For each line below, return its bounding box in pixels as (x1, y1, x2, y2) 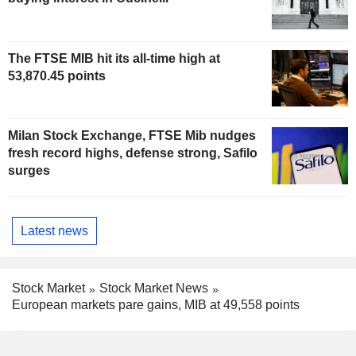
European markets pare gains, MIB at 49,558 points (12, 298, 300, 312)
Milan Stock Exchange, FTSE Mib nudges (8, 129, 256, 143)
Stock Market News (99, 281, 208, 296)
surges (8, 164, 50, 178)
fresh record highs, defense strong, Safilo (8, 146, 257, 161)
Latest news (21, 223, 88, 238)
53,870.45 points (8, 68, 106, 83)
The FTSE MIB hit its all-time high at (8, 51, 220, 65)
